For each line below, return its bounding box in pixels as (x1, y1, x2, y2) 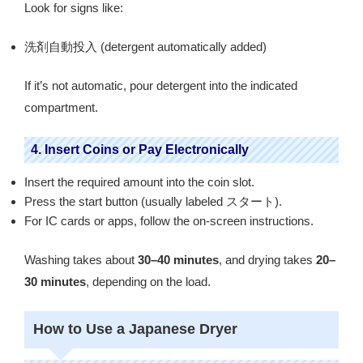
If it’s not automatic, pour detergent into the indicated (24, 79, 297, 93)
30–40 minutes (138, 253, 219, 267)
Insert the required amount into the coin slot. (24, 174, 254, 189)
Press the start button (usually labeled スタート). (24, 194, 282, 208)
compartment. (24, 100, 98, 115)
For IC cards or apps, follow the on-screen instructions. (24, 213, 314, 228)
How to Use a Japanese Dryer (32, 321, 237, 338)
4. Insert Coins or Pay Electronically (31, 142, 249, 156)
